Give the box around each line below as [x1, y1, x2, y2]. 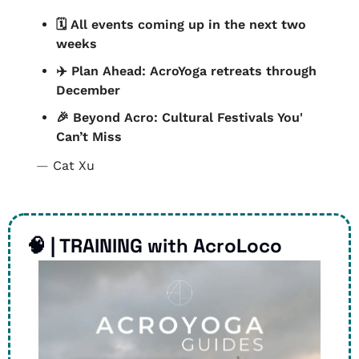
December [56, 82, 120, 98]
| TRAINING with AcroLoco [46, 232, 282, 258]
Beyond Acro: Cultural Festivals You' [69, 109, 303, 125]
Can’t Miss [56, 128, 122, 144]
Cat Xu [53, 157, 95, 173]
